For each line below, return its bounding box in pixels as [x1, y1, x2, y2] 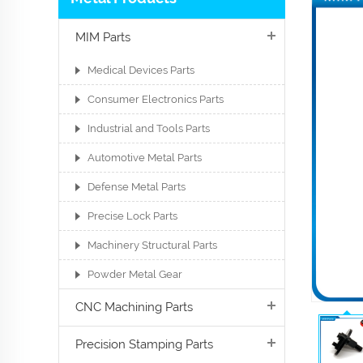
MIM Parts [75, 30, 130, 45]
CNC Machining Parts [75, 300, 193, 314]
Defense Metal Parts [88, 181, 186, 193]
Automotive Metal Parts [88, 152, 202, 164]
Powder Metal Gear [88, 268, 182, 280]
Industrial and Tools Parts [88, 122, 210, 135]
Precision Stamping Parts [75, 337, 213, 352]
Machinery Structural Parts [88, 239, 217, 251]
